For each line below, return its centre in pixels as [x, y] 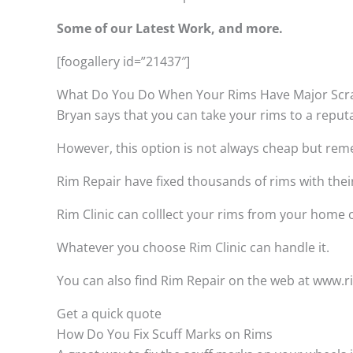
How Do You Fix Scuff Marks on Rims [165, 334]
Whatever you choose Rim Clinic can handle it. [196, 247]
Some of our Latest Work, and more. [170, 28]
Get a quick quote [109, 313]
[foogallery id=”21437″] [123, 61]
